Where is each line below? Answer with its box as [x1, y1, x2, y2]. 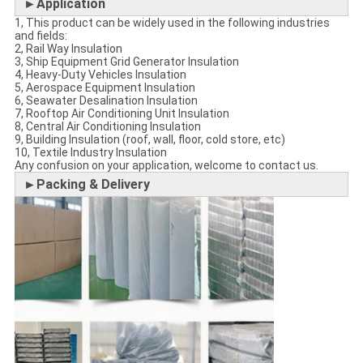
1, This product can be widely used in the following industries [14, 16, 330, 30]
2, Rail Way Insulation [14, 42, 122, 56]
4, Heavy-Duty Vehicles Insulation [14, 68, 186, 82]
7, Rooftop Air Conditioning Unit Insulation [14, 107, 229, 121]
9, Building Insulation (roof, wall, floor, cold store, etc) [14, 133, 285, 147]
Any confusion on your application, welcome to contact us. [14, 159, 318, 173]
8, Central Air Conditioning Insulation [14, 120, 201, 134]
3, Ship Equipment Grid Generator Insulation [14, 55, 239, 69]
